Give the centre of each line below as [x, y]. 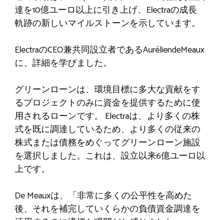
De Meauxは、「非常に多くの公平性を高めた [103, 196]
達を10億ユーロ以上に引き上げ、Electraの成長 [106, 10]
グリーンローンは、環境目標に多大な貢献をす [108, 90]
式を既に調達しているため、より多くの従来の [108, 129]
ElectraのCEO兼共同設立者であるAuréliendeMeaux [110, 50]
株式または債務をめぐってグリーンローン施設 [108, 143]
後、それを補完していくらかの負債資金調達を [108, 209]
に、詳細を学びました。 [63, 63]
